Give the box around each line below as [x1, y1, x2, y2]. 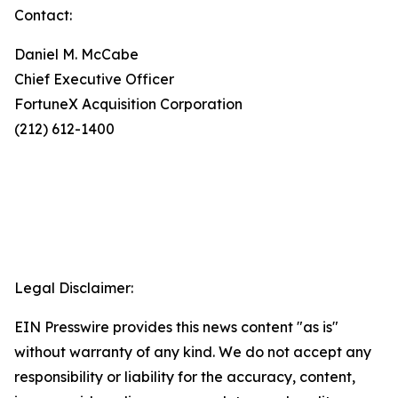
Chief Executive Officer [14, 70, 174, 88]
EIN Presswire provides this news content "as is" [14, 318, 338, 336]
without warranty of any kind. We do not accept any [14, 343, 371, 361]
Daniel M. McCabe [14, 45, 139, 63]
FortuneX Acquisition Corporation [14, 95, 243, 113]
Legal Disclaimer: [14, 279, 133, 297]
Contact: [14, 6, 72, 24]
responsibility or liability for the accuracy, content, [14, 368, 355, 386]
